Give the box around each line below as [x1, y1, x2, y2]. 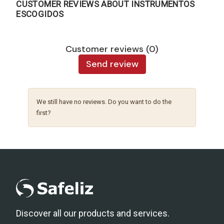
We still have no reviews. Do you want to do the [36, 98, 172, 106]
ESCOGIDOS [16, 9, 64, 19]
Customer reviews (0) [65, 43, 158, 55]
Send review [85, 58, 138, 70]
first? [36, 109, 51, 117]
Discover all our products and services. [16, 208, 170, 219]
